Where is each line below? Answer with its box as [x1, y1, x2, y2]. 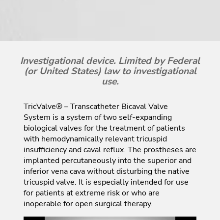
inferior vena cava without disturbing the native [24, 165, 190, 177]
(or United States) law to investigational [24, 64, 196, 78]
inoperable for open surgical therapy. [24, 198, 153, 209]
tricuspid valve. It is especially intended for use [24, 176, 189, 188]
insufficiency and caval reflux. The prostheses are [24, 144, 196, 155]
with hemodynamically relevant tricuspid [24, 133, 167, 144]
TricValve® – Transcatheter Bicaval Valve [24, 101, 168, 112]
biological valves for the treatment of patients [24, 122, 185, 134]
